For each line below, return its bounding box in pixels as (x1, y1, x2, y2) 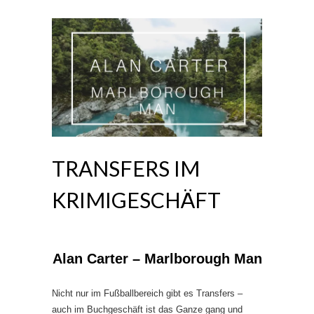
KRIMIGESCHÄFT (52, 186, 221, 212)
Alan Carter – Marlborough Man (53, 250, 262, 266)
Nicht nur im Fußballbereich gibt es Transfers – (52, 287, 243, 299)
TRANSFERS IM (52, 155, 200, 181)
